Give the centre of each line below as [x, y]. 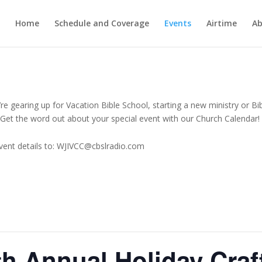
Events [177, 23]
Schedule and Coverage [101, 23]
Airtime [221, 23]
